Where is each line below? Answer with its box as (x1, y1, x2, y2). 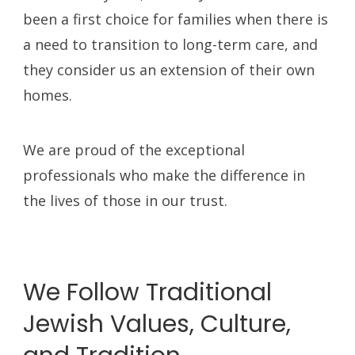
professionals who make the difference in (23, 166, 306, 185)
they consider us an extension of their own (23, 60, 315, 79)
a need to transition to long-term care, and (23, 35, 319, 54)
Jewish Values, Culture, (23, 307, 292, 341)
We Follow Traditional (23, 276, 273, 309)
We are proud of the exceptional (23, 140, 246, 159)
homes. (23, 86, 73, 105)
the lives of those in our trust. (23, 191, 228, 210)
